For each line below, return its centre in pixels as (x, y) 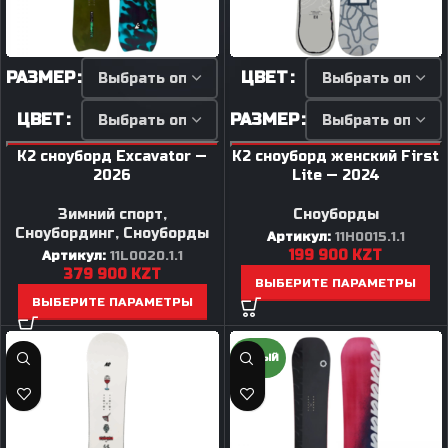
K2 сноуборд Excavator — (112, 156)
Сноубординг (65, 233)
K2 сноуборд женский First (336, 156)
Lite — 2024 (335, 175)
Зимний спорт (110, 214)
